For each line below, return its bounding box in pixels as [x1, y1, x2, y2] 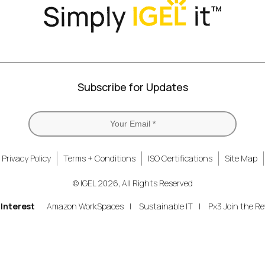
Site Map [224, 153, 257, 164]
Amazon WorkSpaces [46, 201, 124, 212]
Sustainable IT [138, 201, 193, 212]
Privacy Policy [1, 153, 51, 164]
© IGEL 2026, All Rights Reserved [72, 177, 193, 189]
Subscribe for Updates [77, 80, 188, 95]
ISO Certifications [147, 153, 212, 164]
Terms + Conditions [63, 153, 135, 164]
